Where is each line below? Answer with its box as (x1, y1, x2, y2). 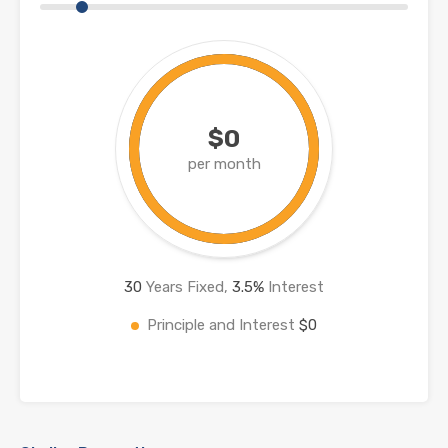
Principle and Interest (147, 315, 299, 334)
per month (187, 154, 261, 173)
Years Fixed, (142, 277, 232, 296)
